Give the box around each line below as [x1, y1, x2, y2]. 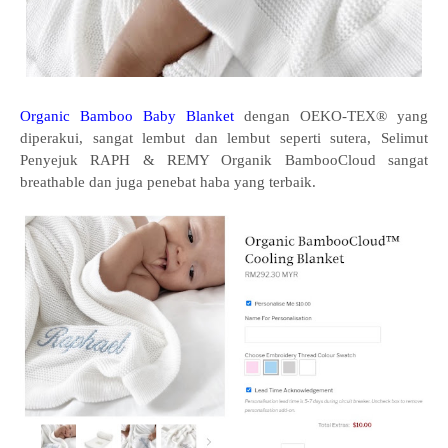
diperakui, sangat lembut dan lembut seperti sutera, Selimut [20, 130, 428, 147]
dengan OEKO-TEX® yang [234, 108, 428, 125]
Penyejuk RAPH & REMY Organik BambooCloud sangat [20, 152, 428, 169]
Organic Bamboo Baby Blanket [20, 108, 234, 125]
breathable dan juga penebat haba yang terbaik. [20, 174, 316, 191]
